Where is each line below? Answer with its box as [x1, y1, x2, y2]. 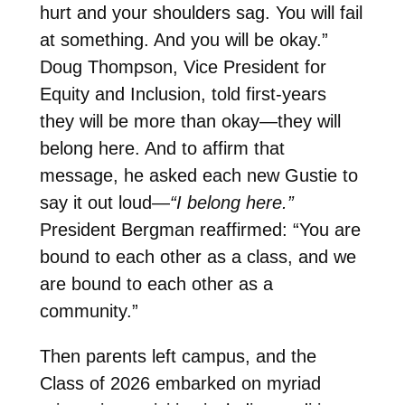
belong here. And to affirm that [39, 138, 285, 159]
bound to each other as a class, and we [39, 247, 356, 268]
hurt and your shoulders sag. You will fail [39, 3, 363, 24]
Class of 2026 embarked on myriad [39, 373, 321, 394]
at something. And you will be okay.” [39, 30, 328, 51]
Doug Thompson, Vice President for [39, 57, 326, 78]
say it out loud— [39, 193, 170, 213]
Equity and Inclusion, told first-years [39, 84, 326, 105]
